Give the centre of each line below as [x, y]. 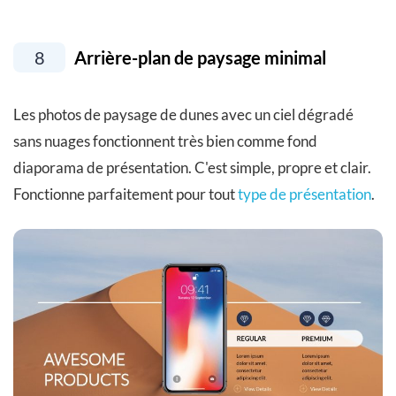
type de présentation [305, 194]
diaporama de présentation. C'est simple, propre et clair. [192, 167]
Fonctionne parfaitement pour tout [126, 194]
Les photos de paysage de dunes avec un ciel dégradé [183, 114]
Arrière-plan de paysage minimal [198, 57]
